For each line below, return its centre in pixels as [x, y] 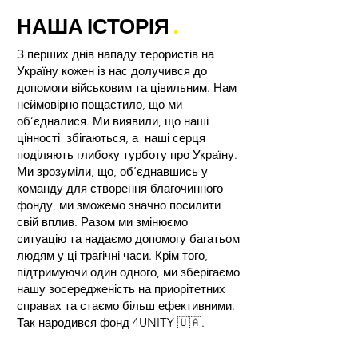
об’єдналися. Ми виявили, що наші [113, 121]
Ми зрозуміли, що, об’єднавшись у [112, 171]
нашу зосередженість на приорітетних [121, 289]
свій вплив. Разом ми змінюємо [102, 222]
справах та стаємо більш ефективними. [126, 306]
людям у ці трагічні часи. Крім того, [112, 255]
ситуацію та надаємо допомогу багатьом [128, 239]
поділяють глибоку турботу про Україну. [127, 155]
